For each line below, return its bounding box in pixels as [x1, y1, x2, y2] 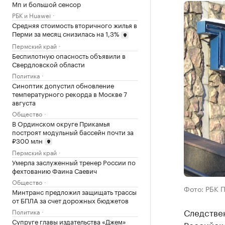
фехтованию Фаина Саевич [12, 165, 97, 176]
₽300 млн [12, 135, 43, 145]
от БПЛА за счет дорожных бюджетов [12, 195, 129, 205]
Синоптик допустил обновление [12, 79, 114, 90]
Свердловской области [12, 58, 85, 69]
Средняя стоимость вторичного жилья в [12, 20, 137, 30]
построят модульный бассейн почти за [12, 126, 134, 137]
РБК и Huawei [12, 10, 51, 20]
